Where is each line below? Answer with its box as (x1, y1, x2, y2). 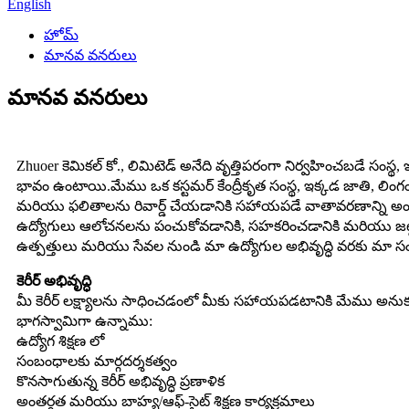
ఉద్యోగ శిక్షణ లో (16, 332, 104, 349)
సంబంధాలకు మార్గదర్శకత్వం (16, 352, 177, 369)
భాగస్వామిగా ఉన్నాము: (16, 312, 152, 329)
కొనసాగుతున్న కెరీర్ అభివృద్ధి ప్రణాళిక (16, 372, 225, 389)
